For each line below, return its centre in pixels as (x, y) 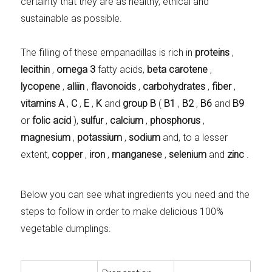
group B (140, 103)
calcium (127, 120)
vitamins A (43, 103)
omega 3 (76, 69)
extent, (36, 154)
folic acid (52, 120)
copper (67, 154)
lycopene (41, 86)
